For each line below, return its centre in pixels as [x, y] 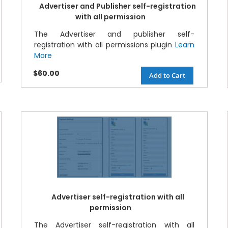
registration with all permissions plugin [104, 45]
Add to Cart [167, 76]
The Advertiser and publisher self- [114, 34]
